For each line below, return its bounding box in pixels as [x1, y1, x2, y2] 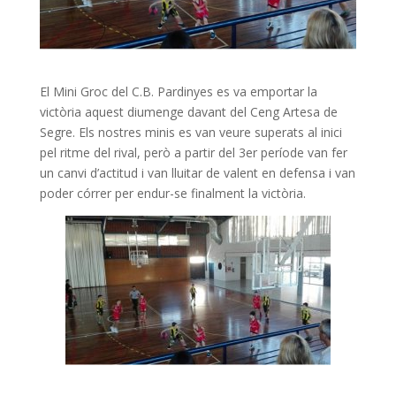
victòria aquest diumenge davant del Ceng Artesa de [39, 103, 338, 121]
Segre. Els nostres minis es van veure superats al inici [39, 124, 342, 141]
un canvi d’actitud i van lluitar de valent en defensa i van [39, 164, 355, 182]
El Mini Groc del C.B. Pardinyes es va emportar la [39, 83, 317, 101]
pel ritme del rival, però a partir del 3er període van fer [39, 144, 347, 162]
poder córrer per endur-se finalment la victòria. [39, 185, 306, 202]
